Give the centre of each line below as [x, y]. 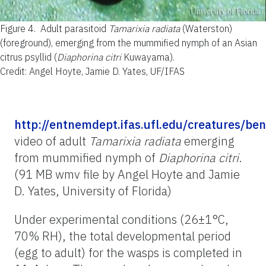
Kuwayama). [148, 57]
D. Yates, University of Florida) [93, 191]
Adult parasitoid [75, 28]
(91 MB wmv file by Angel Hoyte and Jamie [127, 174]
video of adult [52, 141]
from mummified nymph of [86, 157]
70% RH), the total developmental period [123, 236]
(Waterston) [206, 28]
